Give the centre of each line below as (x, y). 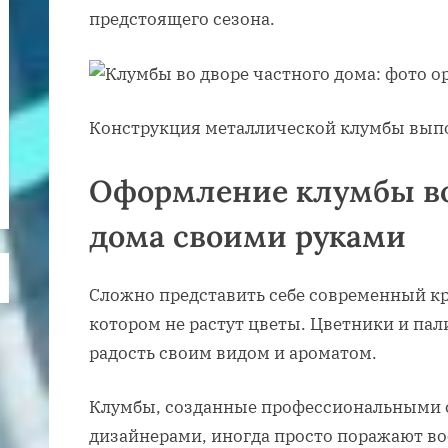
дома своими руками (247, 235)
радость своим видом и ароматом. (233, 352)
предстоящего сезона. (182, 19)
